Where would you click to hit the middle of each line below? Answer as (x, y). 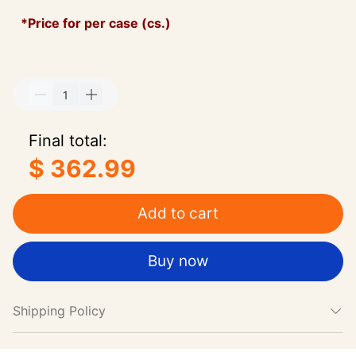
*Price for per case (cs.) (96, 23)
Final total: (68, 141)
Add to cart (178, 213)
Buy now (178, 261)
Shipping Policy (59, 311)
